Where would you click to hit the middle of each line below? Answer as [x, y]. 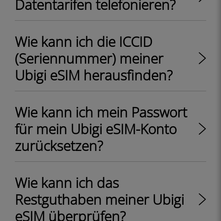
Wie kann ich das [67, 183]
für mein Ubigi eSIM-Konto [96, 129]
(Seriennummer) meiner [89, 58]
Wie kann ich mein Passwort [101, 112]
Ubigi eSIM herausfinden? [94, 75]
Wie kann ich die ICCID [84, 41]
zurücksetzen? [59, 146]
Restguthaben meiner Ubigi [99, 199]
